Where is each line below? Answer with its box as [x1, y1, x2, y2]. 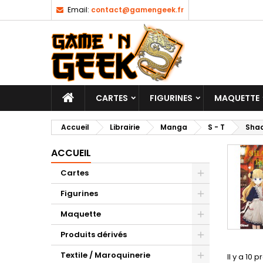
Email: [68, 5, 89, 15]
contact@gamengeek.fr [91, 5, 184, 15]
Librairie [110, 122, 140, 132]
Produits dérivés [60, 229, 127, 240]
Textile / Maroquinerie [60, 249, 150, 261]
